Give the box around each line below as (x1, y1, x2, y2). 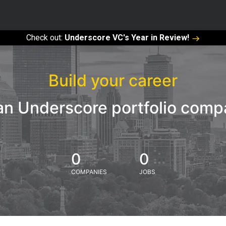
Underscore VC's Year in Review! (65, 33, 189, 42)
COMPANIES (71, 168, 107, 176)
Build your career (48, 71, 178, 90)
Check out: (26, 33, 65, 42)
